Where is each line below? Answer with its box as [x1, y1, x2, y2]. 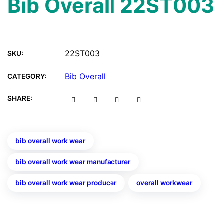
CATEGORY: [7, 72, 47, 80]
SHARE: [7, 94, 32, 102]
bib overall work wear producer [15, 178, 117, 187]
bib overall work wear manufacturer [15, 157, 131, 166]
